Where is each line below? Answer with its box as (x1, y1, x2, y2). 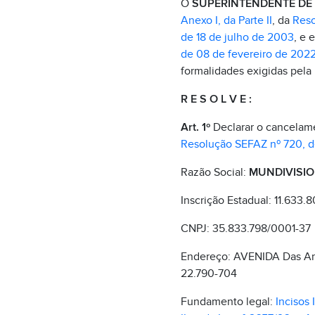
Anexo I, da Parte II (180, 13, 272, 27)
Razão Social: (180, 165, 249, 179)
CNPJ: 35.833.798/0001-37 (180, 221, 311, 236)
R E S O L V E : (180, 92, 252, 106)
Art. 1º (180, 120, 210, 134)
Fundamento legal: (180, 295, 276, 309)
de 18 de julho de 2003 (180, 30, 294, 44)
